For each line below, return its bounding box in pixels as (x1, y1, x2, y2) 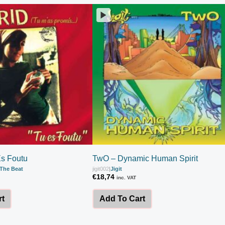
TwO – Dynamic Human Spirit (92, 154, 198, 163)
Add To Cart (99, 194, 145, 203)
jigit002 (92, 165, 109, 172)
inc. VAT (117, 174, 136, 180)
